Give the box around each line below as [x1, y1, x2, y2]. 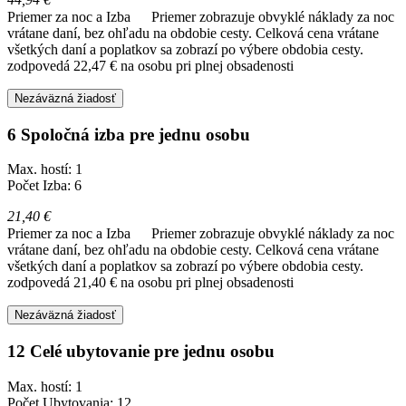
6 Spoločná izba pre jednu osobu [7, 124, 250, 144]
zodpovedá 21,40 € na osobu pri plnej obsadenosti [7, 275, 294, 291]
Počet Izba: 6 [7, 178, 82, 194]
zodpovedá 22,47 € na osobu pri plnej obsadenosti [7, 57, 294, 73]
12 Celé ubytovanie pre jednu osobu [7, 342, 275, 361]
